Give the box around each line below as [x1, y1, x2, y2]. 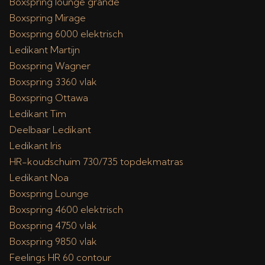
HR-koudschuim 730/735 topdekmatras [9, 156, 183, 167]
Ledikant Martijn [9, 44, 80, 56]
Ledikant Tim [9, 108, 66, 119]
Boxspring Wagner [9, 60, 91, 72]
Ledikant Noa [9, 172, 69, 183]
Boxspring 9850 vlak [9, 235, 97, 247]
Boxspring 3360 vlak [9, 76, 97, 88]
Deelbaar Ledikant [9, 124, 91, 135]
